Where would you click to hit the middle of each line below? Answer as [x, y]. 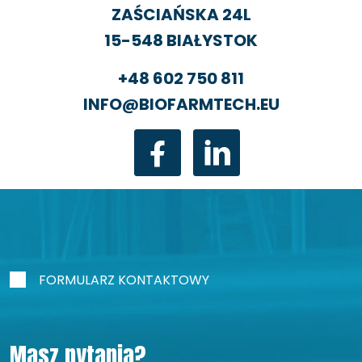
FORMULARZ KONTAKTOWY [124, 280]
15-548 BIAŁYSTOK [181, 40]
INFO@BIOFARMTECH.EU [181, 104]
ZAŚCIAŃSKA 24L [181, 14]
